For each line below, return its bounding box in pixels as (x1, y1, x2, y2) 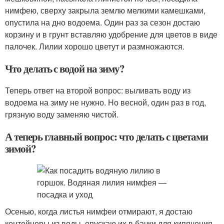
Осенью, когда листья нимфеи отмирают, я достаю (5, 205, 192, 217)
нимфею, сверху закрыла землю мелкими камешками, (5, 4, 205, 16)
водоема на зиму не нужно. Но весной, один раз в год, (5, 96, 206, 108)
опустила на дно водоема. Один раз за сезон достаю (5, 16, 200, 28)
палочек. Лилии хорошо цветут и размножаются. (5, 40, 184, 52)
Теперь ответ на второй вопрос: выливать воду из (5, 84, 190, 96)
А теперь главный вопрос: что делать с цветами (5, 129, 208, 144)
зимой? (5, 141, 36, 156)
